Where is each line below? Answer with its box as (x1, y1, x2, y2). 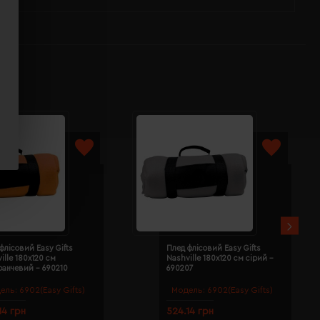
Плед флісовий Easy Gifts (166, 244, 261, 253)
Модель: (171, 285, 206, 294)
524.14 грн (166, 306, 214, 316)
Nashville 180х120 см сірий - (166, 254, 274, 263)
